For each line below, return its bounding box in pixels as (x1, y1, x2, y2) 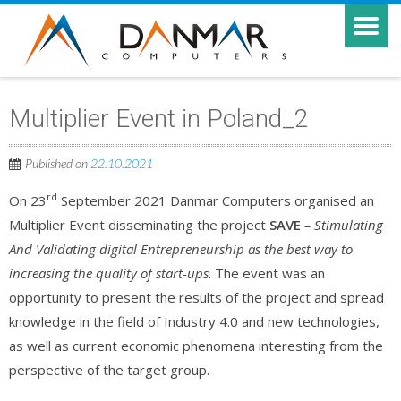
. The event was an (209, 264, 325, 282)
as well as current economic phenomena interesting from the (9, 337, 383, 354)
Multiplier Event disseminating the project (9, 216, 269, 234)
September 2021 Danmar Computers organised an (57, 192, 374, 209)
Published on (25, 156, 90, 171)
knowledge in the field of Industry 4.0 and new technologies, (9, 312, 380, 330)
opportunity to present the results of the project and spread (9, 288, 384, 306)
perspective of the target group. (9, 361, 209, 379)
